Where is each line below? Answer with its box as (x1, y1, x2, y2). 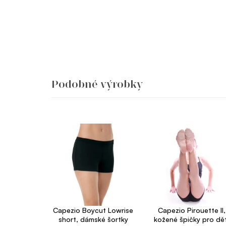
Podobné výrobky (51, 78, 143, 91)
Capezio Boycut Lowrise (53, 206, 133, 215)
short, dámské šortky (58, 215, 128, 224)
